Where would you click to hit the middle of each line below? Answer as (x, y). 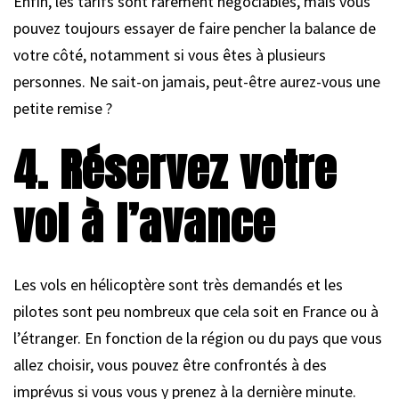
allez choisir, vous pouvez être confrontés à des (170, 364)
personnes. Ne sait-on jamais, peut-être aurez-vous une (197, 81)
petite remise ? (63, 108)
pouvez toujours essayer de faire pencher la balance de (195, 28)
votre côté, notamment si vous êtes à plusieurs (170, 54)
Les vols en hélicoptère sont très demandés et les (178, 284)
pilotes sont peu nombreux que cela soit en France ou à (196, 311)
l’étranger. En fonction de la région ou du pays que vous (198, 338)
